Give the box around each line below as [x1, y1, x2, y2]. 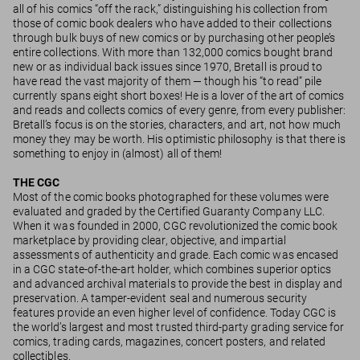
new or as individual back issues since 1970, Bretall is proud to [13, 60, 323, 74]
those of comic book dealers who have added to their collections [13, 17, 333, 31]
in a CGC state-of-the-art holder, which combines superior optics [13, 263, 332, 276]
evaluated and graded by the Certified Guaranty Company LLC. [13, 205, 325, 219]
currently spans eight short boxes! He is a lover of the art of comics [13, 89, 345, 103]
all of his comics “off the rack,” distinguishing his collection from [13, 2, 328, 16]
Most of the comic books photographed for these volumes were [13, 190, 329, 204]
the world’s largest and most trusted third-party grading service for [13, 321, 345, 334]
